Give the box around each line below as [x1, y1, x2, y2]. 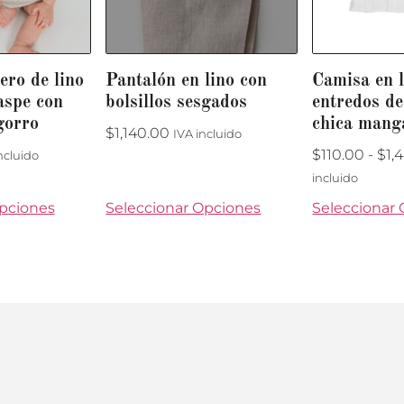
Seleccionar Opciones [106, 198, 262, 216]
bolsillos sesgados [106, 93, 248, 112]
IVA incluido [173, 126, 243, 141]
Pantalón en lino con [106, 71, 268, 90]
